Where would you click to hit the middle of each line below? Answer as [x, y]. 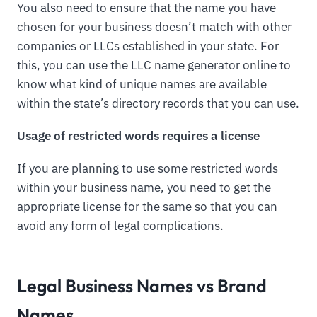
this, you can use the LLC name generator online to [154, 65]
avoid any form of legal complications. [120, 225]
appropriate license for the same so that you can [147, 206]
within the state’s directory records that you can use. [158, 104]
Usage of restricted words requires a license [138, 136]
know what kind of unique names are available [142, 85]
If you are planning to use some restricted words [148, 168]
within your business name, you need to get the [144, 187]
